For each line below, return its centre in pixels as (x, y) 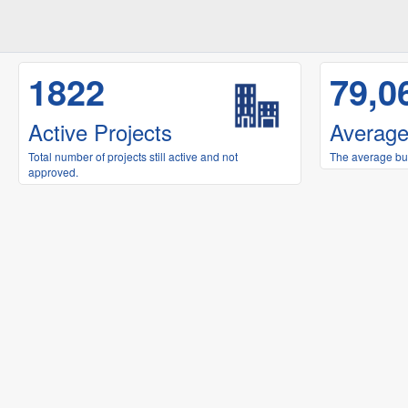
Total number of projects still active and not (133, 156)
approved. (67, 172)
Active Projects (100, 132)
